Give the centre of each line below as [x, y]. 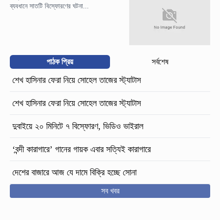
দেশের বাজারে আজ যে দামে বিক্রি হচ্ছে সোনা [74, 173]
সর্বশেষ [160, 62]
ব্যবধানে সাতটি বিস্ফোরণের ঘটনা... [49, 6]
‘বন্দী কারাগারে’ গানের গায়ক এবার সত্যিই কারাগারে [82, 150]
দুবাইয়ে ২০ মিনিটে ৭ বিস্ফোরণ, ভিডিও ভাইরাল [78, 126]
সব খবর [110, 191]
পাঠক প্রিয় [60, 62]
